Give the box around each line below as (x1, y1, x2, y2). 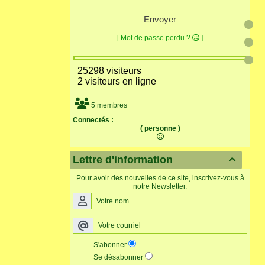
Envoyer (144, 14, 176, 25)
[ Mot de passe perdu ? (117, 34, 192, 43)
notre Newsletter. (133, 182, 187, 191)
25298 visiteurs (73, 66, 141, 76)
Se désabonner (93, 253, 143, 262)
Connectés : (73, 116, 114, 125)
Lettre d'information (73, 154, 173, 166)
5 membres (89, 101, 127, 110)
